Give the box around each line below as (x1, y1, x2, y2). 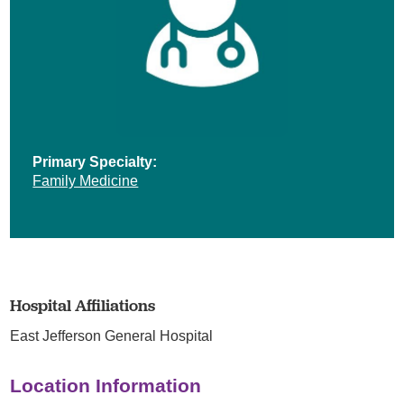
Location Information (10, 374, 202, 396)
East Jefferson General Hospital (10, 326, 214, 344)
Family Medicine (32, 171, 139, 188)
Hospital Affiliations (10, 294, 156, 316)
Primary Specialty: (32, 152, 158, 170)
